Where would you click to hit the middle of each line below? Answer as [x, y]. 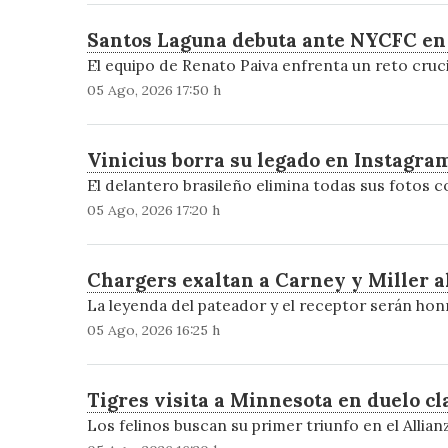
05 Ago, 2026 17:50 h [153, 90]
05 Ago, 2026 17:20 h [153, 210]
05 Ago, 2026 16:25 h [153, 330]
